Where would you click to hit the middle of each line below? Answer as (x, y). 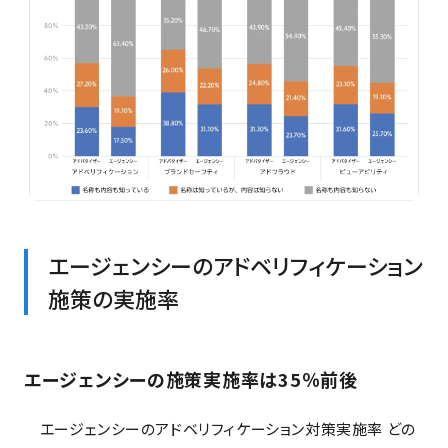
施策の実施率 (113, 298)
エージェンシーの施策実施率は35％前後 (191, 379)
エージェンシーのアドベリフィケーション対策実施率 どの (220, 429)
